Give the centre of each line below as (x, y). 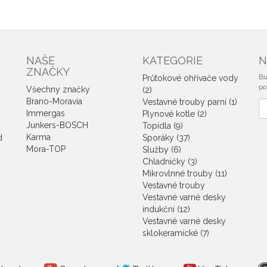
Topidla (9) (163, 126)
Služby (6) (162, 150)
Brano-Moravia (54, 101)
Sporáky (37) (166, 138)
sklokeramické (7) (176, 233)
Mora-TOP (46, 149)
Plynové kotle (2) (175, 114)
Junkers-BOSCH (57, 125)
